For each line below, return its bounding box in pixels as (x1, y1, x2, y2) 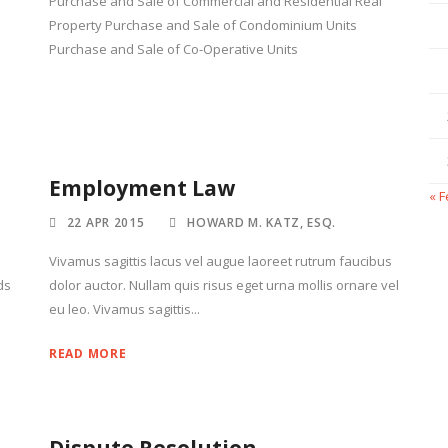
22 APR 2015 (66, 214, 145, 231)
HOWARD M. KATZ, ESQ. (187, 214, 337, 231)
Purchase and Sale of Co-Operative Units (49, 40, 298, 58)
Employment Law (49, 174, 235, 202)
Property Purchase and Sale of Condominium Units (49, 16, 357, 34)
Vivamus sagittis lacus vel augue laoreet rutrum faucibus (49, 252, 392, 270)
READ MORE (49, 345, 127, 362)
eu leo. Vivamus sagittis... (49, 300, 200, 318)
